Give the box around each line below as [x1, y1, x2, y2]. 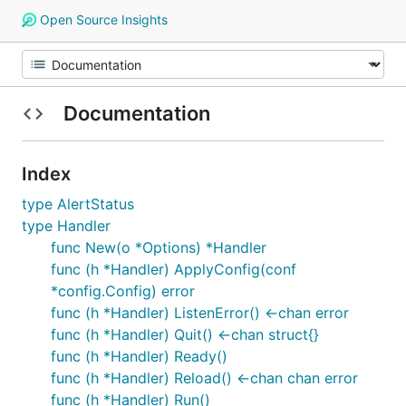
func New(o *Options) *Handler [51, 238, 266, 256]
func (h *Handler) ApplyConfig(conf [51, 260, 296, 278]
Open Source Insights [35, 12, 168, 27]
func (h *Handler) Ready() [51, 347, 227, 365]
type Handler [22, 217, 111, 235]
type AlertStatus [22, 195, 134, 213]
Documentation [58, 101, 215, 125]
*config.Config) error [51, 282, 195, 300]
